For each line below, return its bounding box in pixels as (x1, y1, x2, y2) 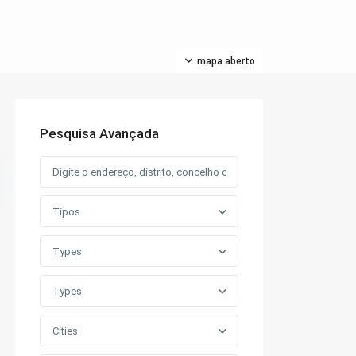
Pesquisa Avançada (40, 126, 159, 142)
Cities (52, 325, 78, 338)
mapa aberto (197, 56, 255, 68)
